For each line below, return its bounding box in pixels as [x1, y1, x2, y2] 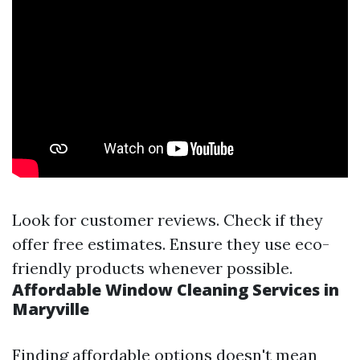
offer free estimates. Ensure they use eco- [12, 234, 329, 255]
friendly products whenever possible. [12, 258, 292, 279]
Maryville [12, 298, 89, 321]
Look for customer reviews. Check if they [12, 210, 323, 231]
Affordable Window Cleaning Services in [12, 279, 339, 301]
